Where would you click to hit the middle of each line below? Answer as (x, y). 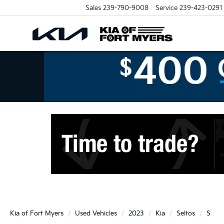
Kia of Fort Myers (37, 213)
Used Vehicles (96, 213)
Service (166, 8)
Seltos (186, 213)
